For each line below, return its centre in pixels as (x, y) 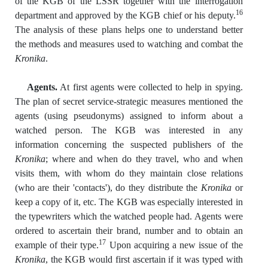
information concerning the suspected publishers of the (129, 144)
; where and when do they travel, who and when (144, 159)
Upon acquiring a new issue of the (174, 245)
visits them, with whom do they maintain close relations (129, 173)
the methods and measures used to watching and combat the (129, 44)
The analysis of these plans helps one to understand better (129, 29)
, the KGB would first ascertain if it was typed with (144, 259)
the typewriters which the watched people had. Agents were (129, 216)
